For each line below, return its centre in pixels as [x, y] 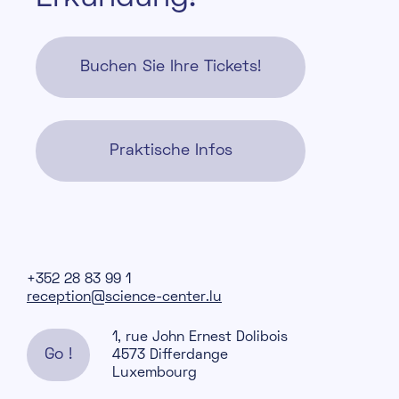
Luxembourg [155, 373]
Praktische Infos [171, 151]
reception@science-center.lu [124, 297]
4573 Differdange [170, 355]
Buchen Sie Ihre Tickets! [171, 67]
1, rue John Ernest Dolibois [200, 337]
